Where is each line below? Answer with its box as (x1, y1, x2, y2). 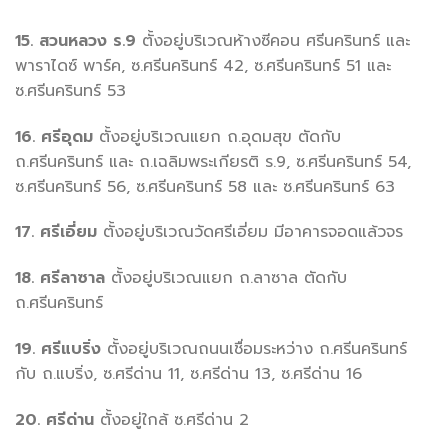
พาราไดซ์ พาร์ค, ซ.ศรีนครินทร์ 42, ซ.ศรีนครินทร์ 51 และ (15, 53, 391, 78)
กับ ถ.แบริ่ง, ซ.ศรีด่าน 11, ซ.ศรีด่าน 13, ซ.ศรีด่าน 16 (15, 361, 362, 386)
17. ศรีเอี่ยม (15, 220, 97, 245)
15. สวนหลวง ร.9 (15, 28, 136, 53)
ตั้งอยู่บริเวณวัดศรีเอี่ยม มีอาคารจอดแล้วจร (97, 220, 403, 245)
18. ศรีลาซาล (15, 266, 105, 291)
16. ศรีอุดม (15, 124, 93, 149)
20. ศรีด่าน (15, 407, 94, 432)
